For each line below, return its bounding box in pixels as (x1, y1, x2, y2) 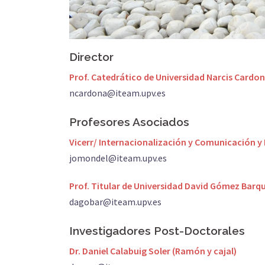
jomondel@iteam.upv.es (69, 152, 167, 164)
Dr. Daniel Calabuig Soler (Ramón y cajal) (69, 245, 237, 257)
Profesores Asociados (69, 115, 189, 129)
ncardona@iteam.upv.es (69, 87, 166, 99)
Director (69, 50, 114, 64)
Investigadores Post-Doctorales (69, 224, 245, 238)
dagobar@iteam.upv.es (69, 196, 161, 208)
